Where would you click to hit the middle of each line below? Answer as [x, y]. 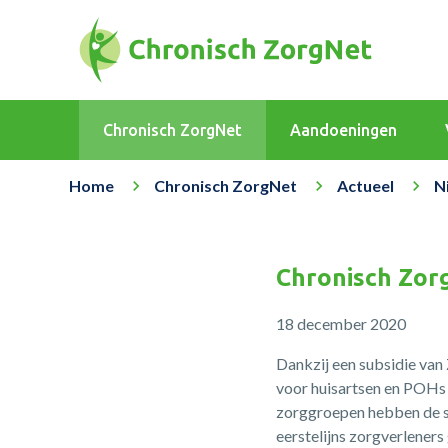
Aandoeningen [343, 130]
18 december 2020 [341, 323]
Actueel [365, 185]
